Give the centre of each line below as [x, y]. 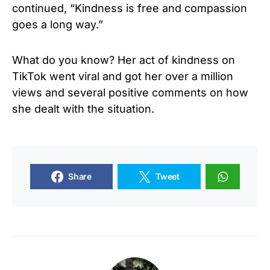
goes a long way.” [58, 25]
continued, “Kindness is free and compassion [130, 8]
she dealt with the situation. [83, 109]
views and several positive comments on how [130, 93]
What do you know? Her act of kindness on [124, 60]
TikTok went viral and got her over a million [123, 77]
